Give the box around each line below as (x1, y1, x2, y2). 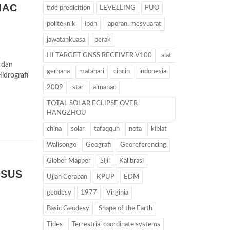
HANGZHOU (46, 110, 86, 117)
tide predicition (46, 5, 90, 11)
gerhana (46, 68, 70, 75)
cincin (113, 68, 130, 75)
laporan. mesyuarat (106, 21, 161, 27)
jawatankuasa (46, 36, 85, 43)
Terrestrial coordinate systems (71, 221, 160, 228)
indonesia (139, 68, 166, 75)
